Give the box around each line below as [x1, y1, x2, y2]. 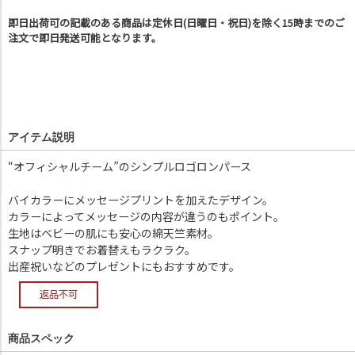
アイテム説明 [8, 131, 74, 144]
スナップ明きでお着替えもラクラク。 [8, 242, 196, 258]
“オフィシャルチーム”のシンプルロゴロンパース [8, 158, 251, 175]
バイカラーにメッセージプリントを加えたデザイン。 [8, 192, 273, 208]
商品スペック [8, 332, 74, 345]
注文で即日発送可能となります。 [8, 30, 162, 46]
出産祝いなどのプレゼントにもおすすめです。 [8, 258, 240, 275]
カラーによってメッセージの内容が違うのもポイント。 [8, 208, 284, 225]
